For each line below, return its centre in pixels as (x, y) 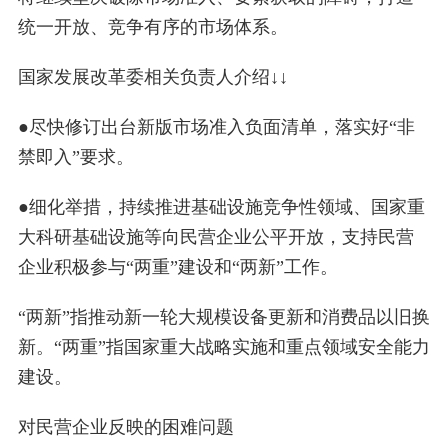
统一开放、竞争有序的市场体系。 (152, 27)
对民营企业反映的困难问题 (125, 427)
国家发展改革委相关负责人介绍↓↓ (152, 77)
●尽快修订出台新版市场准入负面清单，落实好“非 (216, 127)
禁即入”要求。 (75, 157)
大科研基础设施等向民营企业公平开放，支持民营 (215, 237)
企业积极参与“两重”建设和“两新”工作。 (177, 267)
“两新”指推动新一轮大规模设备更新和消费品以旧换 (223, 317)
